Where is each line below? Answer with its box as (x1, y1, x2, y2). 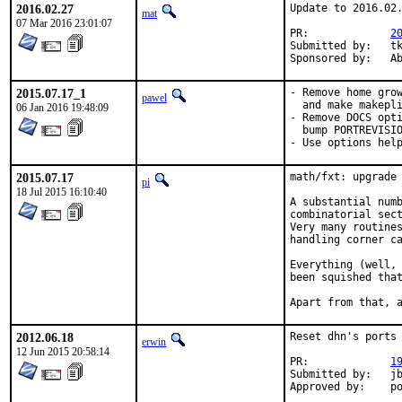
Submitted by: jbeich (290, 368, 371, 380)
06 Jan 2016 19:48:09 (16, 101, 109, 114)
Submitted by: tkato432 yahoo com (290, 39, 371, 52)
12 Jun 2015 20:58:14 (16, 345, 109, 358)
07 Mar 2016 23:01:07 (16, 17, 112, 30)
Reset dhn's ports (290, 330, 397, 343)
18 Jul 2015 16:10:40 (16, 186, 107, 198)
